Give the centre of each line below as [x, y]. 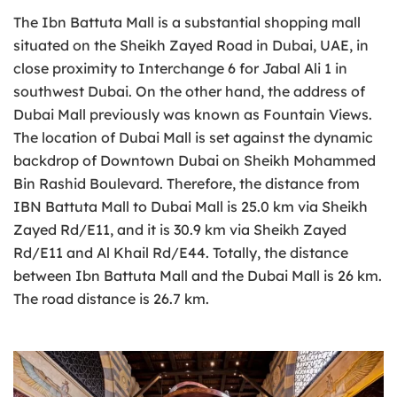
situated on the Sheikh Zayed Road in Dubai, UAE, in [191, 45]
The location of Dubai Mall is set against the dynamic [193, 137]
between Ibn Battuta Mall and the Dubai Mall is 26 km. [198, 275]
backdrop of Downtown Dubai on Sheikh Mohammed [195, 160]
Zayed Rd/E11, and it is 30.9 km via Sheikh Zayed [180, 229]
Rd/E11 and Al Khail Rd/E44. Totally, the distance [181, 252]
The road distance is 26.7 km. [111, 298]
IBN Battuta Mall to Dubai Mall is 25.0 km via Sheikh [191, 206]
